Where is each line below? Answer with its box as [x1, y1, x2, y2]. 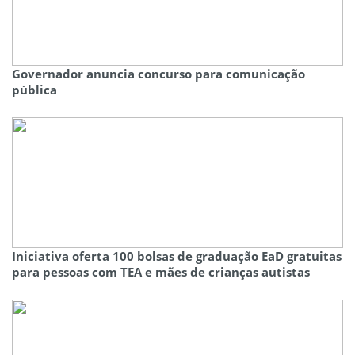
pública [12, 82, 57, 98]
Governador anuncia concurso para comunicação [12, 66, 305, 82]
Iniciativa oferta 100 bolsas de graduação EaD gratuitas [12, 248, 342, 265]
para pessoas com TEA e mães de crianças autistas [12, 264, 310, 281]
